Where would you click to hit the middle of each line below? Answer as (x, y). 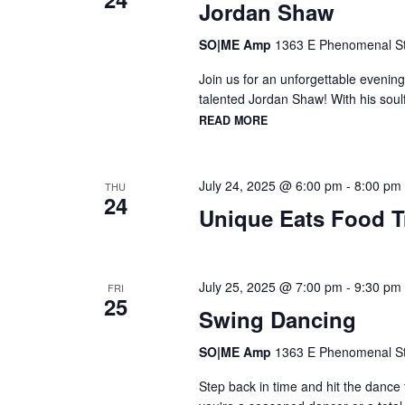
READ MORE (233, 121)
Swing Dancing (277, 319)
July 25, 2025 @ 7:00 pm (270, 286)
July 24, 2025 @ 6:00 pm (270, 185)
